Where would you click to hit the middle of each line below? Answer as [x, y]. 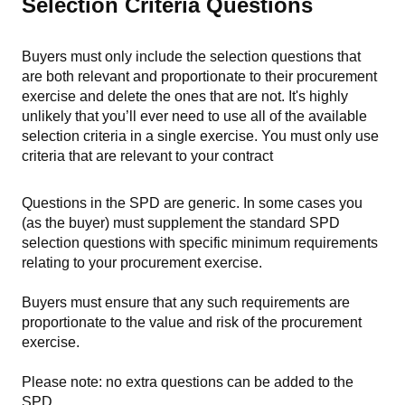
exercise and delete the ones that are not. [155, 96]
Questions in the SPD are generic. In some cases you [192, 202]
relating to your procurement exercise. [144, 262]
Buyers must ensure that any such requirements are [186, 302]
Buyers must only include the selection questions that [191, 56]
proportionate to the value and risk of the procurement [192, 322]
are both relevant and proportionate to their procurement [199, 76]
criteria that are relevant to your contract [147, 155]
